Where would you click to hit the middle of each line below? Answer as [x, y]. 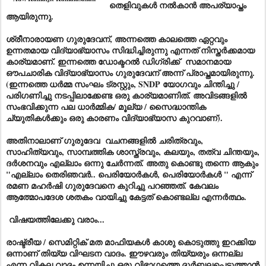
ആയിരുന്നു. [30, 16]
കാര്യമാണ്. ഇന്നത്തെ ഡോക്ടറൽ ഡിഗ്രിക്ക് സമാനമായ [118, 61]
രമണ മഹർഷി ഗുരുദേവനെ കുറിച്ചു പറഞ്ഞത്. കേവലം [112, 186]
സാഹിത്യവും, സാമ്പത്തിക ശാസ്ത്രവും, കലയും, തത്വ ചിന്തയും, [133, 152]
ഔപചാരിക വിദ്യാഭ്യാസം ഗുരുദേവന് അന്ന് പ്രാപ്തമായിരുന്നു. [130, 73]
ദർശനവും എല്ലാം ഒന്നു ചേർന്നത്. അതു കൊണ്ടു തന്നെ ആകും [132, 163]
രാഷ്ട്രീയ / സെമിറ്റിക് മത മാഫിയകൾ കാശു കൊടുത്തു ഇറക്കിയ [131, 242]
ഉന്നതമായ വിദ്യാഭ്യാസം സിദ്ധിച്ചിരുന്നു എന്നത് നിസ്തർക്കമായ [130, 50]
